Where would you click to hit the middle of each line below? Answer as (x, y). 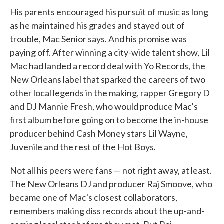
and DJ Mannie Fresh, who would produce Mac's (104, 106)
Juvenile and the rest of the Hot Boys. (83, 147)
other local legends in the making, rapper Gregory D (110, 93)
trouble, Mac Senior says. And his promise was (98, 39)
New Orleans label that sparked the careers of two (108, 79)
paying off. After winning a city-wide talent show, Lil (110, 52)
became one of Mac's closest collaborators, (94, 197)
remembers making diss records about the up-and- (107, 211)
